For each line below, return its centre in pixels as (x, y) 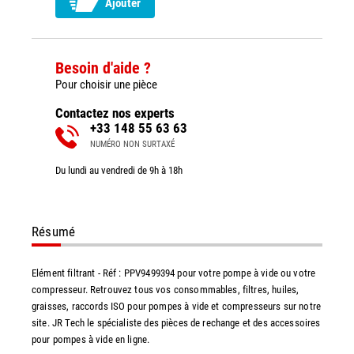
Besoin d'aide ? (103, 68)
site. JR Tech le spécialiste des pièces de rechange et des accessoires (176, 322)
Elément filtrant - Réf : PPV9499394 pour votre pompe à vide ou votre (174, 273)
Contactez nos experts (115, 113)
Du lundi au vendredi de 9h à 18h (119, 170)
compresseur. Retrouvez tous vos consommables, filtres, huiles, (166, 289)
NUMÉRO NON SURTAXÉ (132, 144)
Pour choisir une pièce (106, 84)
